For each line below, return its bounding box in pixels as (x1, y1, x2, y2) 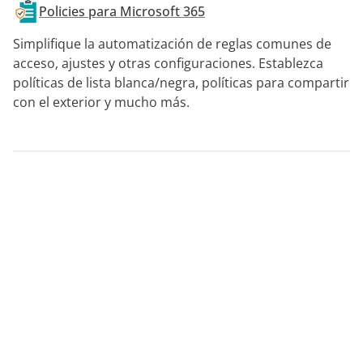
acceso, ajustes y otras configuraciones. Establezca (13, 53, 323, 72)
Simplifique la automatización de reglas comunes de (13, 34, 331, 53)
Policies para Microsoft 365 (39, 2, 205, 20)
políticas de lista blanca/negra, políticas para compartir (13, 73, 349, 92)
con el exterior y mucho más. (13, 92, 190, 111)
